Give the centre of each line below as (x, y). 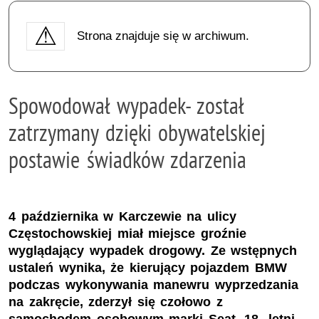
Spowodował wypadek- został (126, 105)
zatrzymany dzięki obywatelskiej (137, 132)
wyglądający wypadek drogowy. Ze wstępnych (153, 251)
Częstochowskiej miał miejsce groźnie (127, 234)
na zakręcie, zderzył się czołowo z (116, 302)
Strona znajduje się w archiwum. (163, 36)
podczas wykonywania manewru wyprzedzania (153, 285)
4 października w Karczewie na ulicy (122, 217)
